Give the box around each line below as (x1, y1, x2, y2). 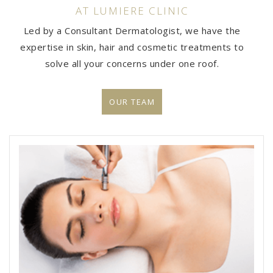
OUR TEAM (109, 96, 155, 107)
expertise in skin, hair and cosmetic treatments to (20, 41, 244, 54)
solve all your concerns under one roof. (44, 57, 219, 70)
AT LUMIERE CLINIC (75, 4, 189, 18)
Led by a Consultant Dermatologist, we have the (23, 24, 241, 37)
